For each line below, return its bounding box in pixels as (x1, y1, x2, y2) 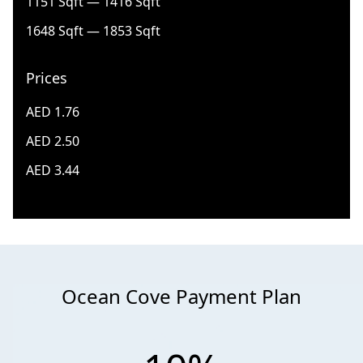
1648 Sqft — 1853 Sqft (26, 22, 160, 41)
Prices (26, 68, 67, 88)
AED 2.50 (26, 132, 79, 151)
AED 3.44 (26, 161, 79, 180)
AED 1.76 (26, 103, 79, 122)
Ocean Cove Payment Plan (62, 283, 301, 310)
